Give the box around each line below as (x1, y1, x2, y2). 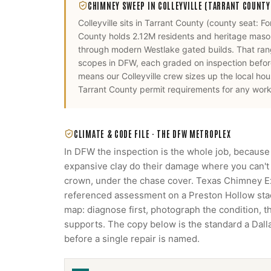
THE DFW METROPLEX (157, 128, 231, 139)
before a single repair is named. (64, 233, 200, 244)
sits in (117, 18, 145, 28)
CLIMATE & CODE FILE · (74, 128, 157, 139)
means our (78, 71, 122, 81)
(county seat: (204, 18, 261, 28)
